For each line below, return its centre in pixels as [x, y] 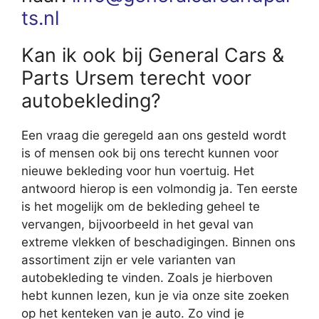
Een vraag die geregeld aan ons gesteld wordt [154, 136]
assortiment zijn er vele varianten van [129, 260]
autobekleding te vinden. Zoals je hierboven [147, 278]
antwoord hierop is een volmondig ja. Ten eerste [159, 189]
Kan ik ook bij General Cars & [153, 56]
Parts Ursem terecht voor [136, 78]
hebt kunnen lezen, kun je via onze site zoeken [155, 296]
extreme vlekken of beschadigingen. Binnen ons [158, 242]
